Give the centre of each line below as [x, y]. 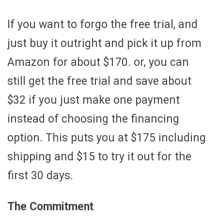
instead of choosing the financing [93, 119]
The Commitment [50, 206]
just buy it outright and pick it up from [104, 43]
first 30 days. [40, 175]
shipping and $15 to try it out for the [99, 156]
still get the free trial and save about [99, 81]
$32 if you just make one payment [93, 100]
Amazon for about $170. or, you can [98, 62]
